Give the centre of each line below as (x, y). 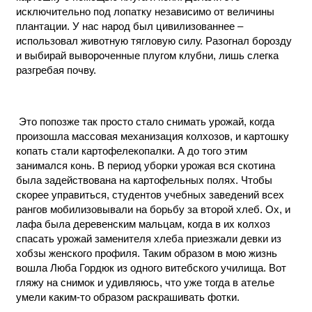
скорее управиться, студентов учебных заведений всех (150, 195)
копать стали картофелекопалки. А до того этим (132, 151)
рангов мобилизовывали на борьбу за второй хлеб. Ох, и (153, 209)
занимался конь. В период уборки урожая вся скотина (146, 165)
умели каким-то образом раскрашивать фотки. (128, 297)
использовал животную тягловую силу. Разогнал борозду (154, 41)
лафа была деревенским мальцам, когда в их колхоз (143, 224)
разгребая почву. (56, 70)
